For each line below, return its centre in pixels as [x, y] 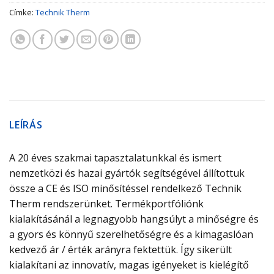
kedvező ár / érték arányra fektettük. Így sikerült [120, 250]
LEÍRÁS [26, 125]
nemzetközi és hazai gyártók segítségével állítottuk [127, 173]
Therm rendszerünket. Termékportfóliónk [106, 204]
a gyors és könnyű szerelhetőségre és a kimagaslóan [131, 235]
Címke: [22, 13]
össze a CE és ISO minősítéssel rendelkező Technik [125, 189]
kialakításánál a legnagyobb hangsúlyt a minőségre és [134, 219]
